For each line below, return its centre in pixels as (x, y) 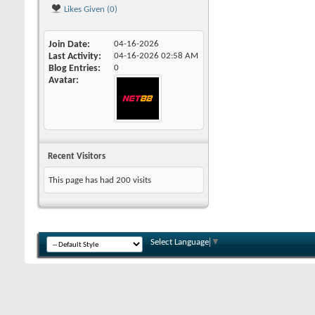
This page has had (82, 180)
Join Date (68, 45)
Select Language (180, 242)
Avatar (62, 81)
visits (141, 180)
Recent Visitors (77, 156)
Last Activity (73, 57)
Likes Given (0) (90, 9)
